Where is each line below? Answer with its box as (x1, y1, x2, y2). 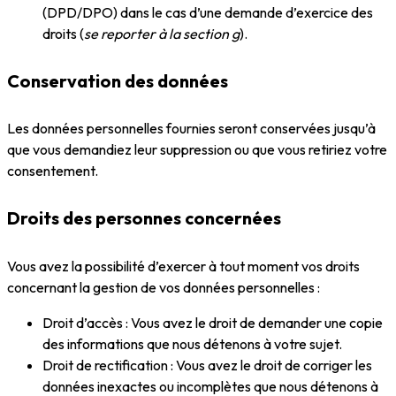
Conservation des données (7, 69, 232, 92)
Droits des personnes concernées (7, 207, 285, 230)
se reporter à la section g (84, 25, 240, 43)
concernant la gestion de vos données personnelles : (7, 278, 320, 296)
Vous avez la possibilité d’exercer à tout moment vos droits (7, 256, 360, 275)
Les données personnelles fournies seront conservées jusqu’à (7, 119, 376, 138)
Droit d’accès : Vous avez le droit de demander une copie (42, 313, 383, 331)
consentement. (7, 162, 101, 180)
